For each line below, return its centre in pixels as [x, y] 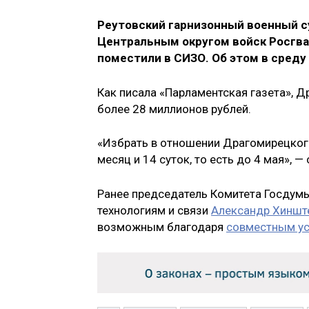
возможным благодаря [162, 227]
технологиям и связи [154, 210]
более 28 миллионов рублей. [174, 109]
